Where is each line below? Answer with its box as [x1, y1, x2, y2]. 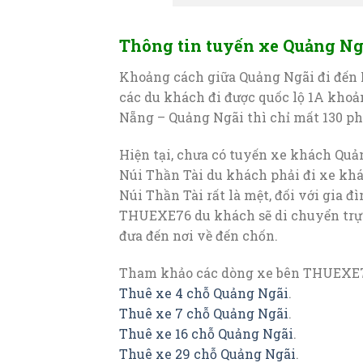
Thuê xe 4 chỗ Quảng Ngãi [119, 284, 288, 301]
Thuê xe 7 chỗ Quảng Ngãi [119, 304, 288, 322]
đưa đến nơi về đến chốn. [119, 227, 278, 245]
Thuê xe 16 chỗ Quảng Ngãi [119, 324, 293, 342]
